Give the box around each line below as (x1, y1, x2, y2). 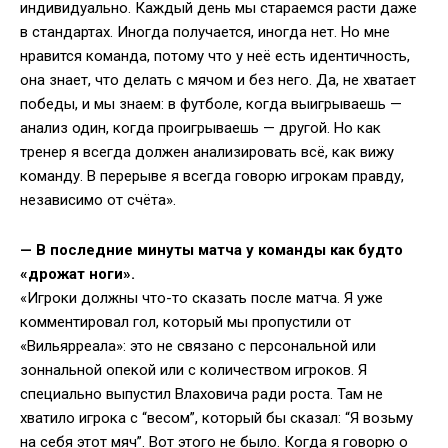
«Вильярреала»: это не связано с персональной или (20, 337, 376, 356)
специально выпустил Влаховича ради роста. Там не (20, 385, 383, 404)
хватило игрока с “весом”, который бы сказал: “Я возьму (20, 409, 413, 428)
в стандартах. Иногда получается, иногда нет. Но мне (20, 23, 390, 42)
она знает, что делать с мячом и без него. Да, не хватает (20, 71, 416, 90)
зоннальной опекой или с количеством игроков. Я (20, 361, 367, 380)
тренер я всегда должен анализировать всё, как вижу (20, 143, 394, 162)
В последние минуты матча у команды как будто (36, 241, 403, 260)
